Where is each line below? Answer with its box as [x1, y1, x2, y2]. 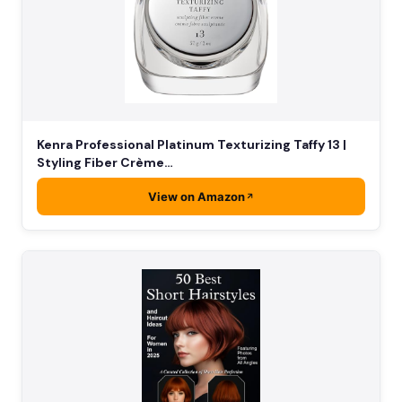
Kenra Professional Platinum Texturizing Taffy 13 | [37, 135, 346, 153]
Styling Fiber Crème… [37, 153, 173, 170]
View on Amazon [147, 188, 245, 204]
